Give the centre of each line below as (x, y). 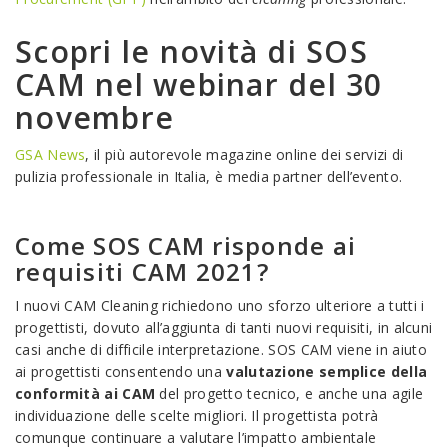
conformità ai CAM (85, 393)
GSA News (50, 154)
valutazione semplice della (327, 371)
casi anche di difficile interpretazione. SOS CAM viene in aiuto (221, 349)
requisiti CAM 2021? (142, 271)
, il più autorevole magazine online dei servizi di (244, 154)
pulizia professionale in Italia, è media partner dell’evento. (209, 176)
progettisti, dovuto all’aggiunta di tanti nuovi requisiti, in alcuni (224, 327)
